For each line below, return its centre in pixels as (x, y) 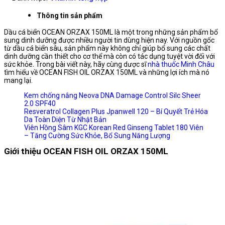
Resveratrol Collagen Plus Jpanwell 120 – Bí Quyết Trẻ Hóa (116, 112)
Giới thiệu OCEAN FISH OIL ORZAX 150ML (86, 151)
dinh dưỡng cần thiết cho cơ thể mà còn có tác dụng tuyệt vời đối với (109, 57)
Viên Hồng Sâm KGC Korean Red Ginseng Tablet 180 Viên (114, 128)
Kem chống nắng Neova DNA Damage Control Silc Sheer (113, 96)
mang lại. (18, 81)
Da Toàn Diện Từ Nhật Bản (65, 120)
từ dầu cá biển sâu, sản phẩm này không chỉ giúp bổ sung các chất (107, 48)
